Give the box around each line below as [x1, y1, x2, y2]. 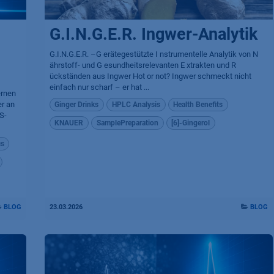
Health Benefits [173, 100, 223, 109]
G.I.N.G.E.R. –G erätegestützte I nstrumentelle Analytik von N [49, 49, 258, 59]
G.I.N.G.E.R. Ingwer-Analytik [49, 24, 257, 44]
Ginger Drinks [54, 100, 99, 109]
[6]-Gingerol [171, 119, 210, 128]
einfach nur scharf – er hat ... [49, 82, 149, 92]
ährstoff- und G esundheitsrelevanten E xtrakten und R [49, 60, 236, 70]
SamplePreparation [96, 119, 158, 128]
